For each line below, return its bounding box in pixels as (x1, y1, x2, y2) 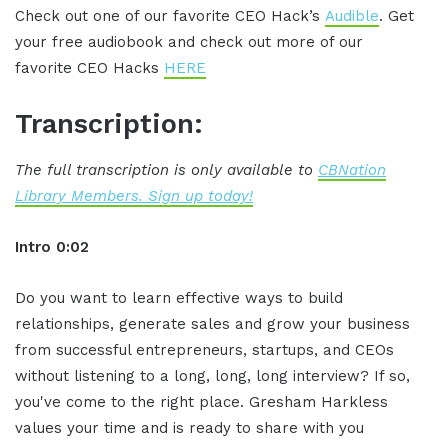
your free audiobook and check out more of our (15, 33, 363, 52)
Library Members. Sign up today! (15, 186, 253, 205)
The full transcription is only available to (15, 160, 318, 179)
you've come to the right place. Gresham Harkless (15, 392, 388, 411)
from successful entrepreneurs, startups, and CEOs (15, 340, 394, 359)
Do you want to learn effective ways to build (15, 288, 343, 307)
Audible (325, 7, 379, 26)
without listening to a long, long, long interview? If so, (15, 366, 410, 385)
